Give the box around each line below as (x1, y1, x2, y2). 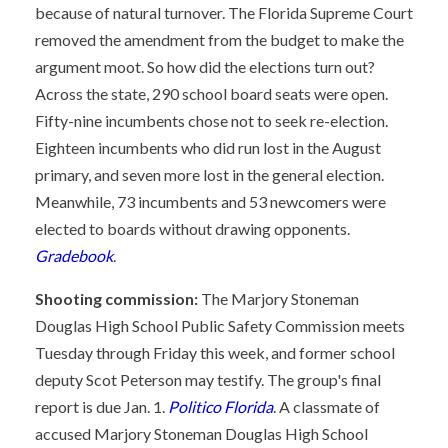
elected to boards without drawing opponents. (35, 219, 350, 238)
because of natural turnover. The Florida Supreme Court (35, 3, 413, 22)
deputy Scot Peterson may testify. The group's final (35, 370, 381, 389)
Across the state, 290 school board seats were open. (35, 84, 388, 103)
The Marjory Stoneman (198, 289, 359, 308)
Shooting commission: (35, 289, 198, 308)
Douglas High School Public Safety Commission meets (35, 316, 405, 335)
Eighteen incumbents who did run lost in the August (35, 138, 381, 157)
